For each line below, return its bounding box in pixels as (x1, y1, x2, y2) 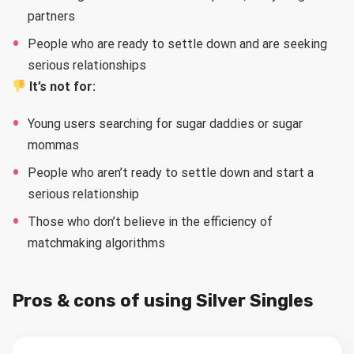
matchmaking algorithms (28, 235, 165, 251)
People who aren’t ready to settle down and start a (28, 165, 314, 181)
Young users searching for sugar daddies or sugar (28, 116, 303, 132)
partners (28, 9, 75, 24)
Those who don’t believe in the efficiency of (28, 214, 273, 230)
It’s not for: (29, 79, 96, 95)
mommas (28, 137, 79, 153)
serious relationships (28, 58, 146, 73)
